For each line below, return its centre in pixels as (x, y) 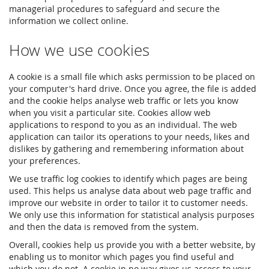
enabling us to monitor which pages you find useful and (122, 257)
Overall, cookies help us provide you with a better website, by (132, 245)
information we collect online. (69, 21)
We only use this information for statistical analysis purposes (132, 215)
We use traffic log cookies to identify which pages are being (128, 179)
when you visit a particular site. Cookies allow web (110, 113)
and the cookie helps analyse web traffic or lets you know (124, 101)
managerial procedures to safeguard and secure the (114, 9)
